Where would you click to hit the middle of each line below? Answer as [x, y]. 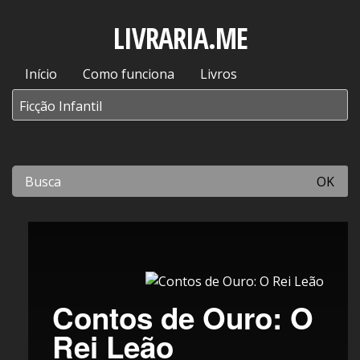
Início [41, 74]
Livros [219, 74]
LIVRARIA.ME [180, 38]
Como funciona [129, 74]
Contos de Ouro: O [183, 317]
